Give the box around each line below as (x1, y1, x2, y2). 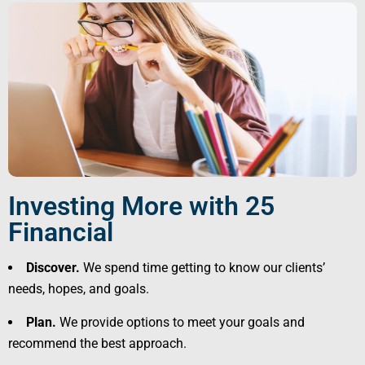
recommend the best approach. (8, 336, 187, 352)
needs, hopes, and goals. (8, 281, 149, 297)
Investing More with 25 (8, 191, 275, 222)
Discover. (26, 260, 80, 276)
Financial (8, 217, 113, 248)
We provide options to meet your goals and (59, 314, 305, 331)
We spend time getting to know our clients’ (80, 260, 325, 276)
